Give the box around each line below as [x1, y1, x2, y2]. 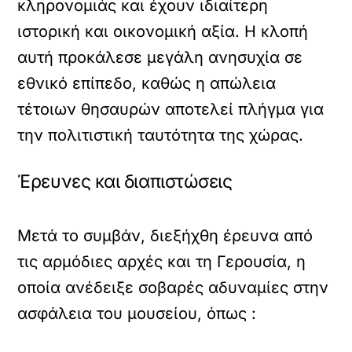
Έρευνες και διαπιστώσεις [17, 170, 233, 192]
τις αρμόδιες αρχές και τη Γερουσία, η [17, 251, 306, 271]
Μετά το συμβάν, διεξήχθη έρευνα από [17, 225, 313, 245]
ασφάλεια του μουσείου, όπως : [17, 303, 257, 323]
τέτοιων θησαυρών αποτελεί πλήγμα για [17, 99, 324, 119]
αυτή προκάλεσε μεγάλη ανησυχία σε [17, 47, 303, 67]
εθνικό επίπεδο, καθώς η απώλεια [17, 73, 277, 93]
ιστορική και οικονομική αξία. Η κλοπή [17, 21, 309, 41]
